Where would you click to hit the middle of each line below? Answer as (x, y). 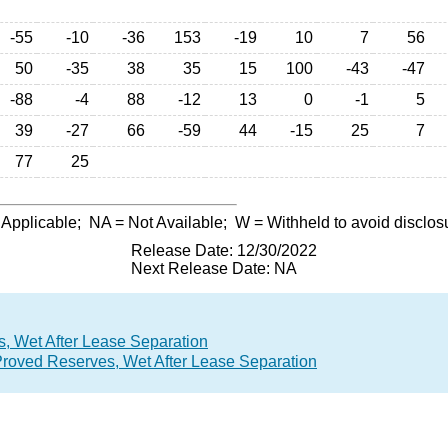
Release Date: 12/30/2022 (224, 250)
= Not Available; (173, 222)
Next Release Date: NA (214, 268)
